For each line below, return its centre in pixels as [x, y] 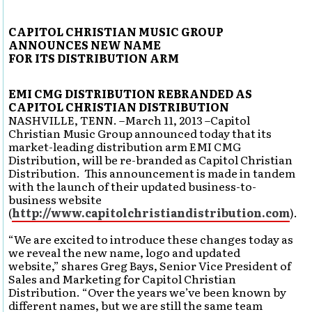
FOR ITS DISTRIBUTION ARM [94, 58]
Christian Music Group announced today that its [140, 133]
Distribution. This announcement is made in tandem [152, 173]
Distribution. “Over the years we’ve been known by [148, 292]
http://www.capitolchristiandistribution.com [151, 212]
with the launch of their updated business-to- [133, 186]
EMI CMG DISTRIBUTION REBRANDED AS [131, 93]
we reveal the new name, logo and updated [125, 252]
